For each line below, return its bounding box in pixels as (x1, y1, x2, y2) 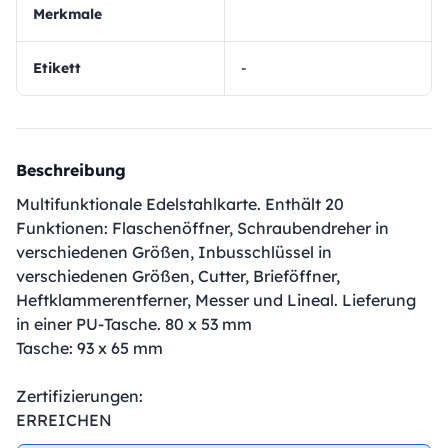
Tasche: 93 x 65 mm (16, 338, 163, 358)
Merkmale (45, 5, 102, 23)
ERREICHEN (16, 410, 112, 430)
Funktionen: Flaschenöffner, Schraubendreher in (16, 218, 389, 238)
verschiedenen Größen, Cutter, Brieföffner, (16, 266, 340, 286)
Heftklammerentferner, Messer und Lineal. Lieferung (16, 290, 416, 310)
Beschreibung (16, 160, 126, 180)
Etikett (42, 59, 81, 77)
